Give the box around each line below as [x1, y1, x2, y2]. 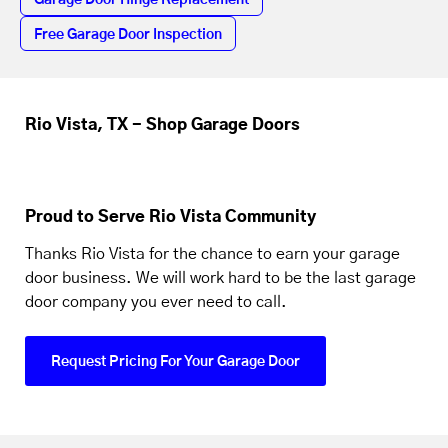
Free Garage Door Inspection [34, 28, 222, 42]
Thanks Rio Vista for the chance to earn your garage [25, 246, 400, 262]
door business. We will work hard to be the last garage [25, 270, 416, 286]
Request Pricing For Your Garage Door [51, 355, 300, 369]
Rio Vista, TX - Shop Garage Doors [25, 117, 300, 133]
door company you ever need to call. [25, 294, 287, 310]
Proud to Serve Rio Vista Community [25, 209, 316, 225]
